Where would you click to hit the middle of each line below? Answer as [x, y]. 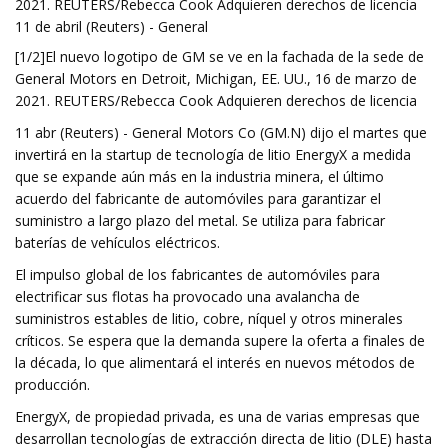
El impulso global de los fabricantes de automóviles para [197, 274]
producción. [52, 384]
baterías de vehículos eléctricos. [117, 242]
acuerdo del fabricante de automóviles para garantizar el [198, 198]
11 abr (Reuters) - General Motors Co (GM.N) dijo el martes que [221, 132]
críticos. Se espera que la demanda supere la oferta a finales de [220, 340]
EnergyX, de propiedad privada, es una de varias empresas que [217, 416]
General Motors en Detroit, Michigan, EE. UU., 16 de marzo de [216, 78]
